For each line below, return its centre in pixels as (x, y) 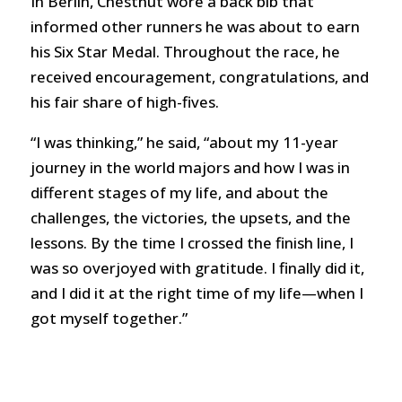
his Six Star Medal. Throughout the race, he (185, 52)
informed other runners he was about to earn (195, 27)
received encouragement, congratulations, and (199, 77)
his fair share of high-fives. (124, 102)
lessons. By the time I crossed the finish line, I (192, 242)
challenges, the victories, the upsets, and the (190, 217)
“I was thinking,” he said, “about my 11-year (184, 142)
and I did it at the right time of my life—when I (197, 293)
